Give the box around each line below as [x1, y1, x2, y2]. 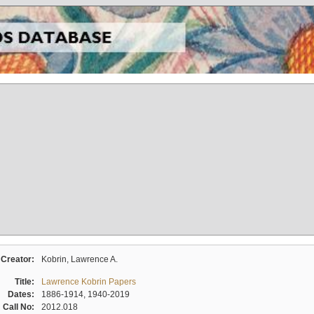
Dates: [7, 289, 39, 299]
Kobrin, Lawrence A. [41, 254, 118, 264]
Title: [14, 276, 39, 287]
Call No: [2, 301, 39, 312]
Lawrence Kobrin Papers [41, 276, 136, 287]
